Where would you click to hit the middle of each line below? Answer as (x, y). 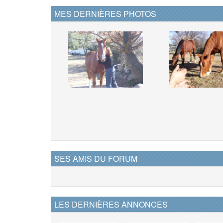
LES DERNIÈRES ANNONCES (111, 204)
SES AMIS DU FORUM (96, 159)
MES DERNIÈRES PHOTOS (105, 14)
